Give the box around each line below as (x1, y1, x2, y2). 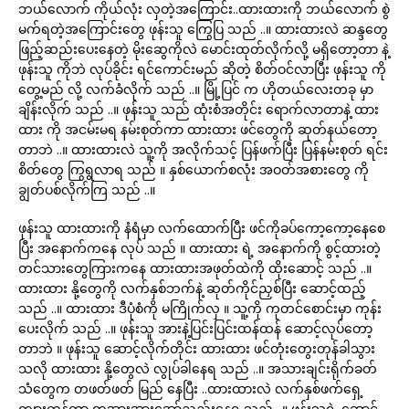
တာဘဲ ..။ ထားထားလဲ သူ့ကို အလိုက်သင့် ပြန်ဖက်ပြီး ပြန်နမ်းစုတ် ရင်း (18, 141, 388, 158)
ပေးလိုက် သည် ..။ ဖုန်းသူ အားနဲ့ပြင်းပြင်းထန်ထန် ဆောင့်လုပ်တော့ (18, 320, 372, 337)
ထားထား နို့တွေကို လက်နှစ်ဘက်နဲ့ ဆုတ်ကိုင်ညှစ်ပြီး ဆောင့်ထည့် (18, 279, 366, 297)
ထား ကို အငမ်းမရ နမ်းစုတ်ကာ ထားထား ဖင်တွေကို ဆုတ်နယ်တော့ (18, 121, 377, 138)
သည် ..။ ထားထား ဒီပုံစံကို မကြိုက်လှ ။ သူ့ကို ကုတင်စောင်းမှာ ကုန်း (18, 299, 382, 317)
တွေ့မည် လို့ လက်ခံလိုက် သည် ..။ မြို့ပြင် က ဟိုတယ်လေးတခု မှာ (18, 80, 373, 98)
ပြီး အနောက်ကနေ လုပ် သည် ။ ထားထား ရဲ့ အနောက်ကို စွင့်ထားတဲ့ (18, 239, 381, 257)
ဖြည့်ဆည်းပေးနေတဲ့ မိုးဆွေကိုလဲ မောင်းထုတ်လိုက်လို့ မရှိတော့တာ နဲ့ (18, 40, 389, 58)
